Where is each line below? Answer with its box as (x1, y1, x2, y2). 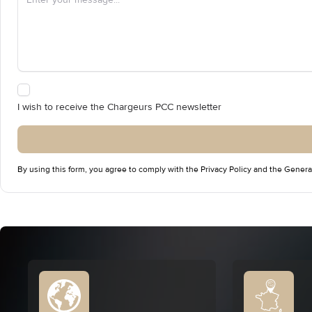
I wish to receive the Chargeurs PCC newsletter (17, 101, 221, 113)
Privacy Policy (201, 164, 251, 175)
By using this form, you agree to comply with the (17, 164, 201, 175)
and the (251, 164, 284, 175)
